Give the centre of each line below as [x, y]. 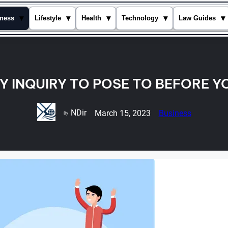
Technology [140, 18]
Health [92, 18]
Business [175, 113]
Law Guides [197, 18]
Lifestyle [48, 18]
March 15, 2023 [122, 113]
